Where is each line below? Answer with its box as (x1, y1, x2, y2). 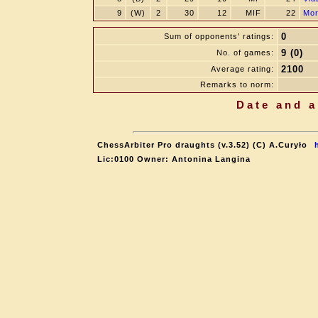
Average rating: (211, 65, 274, 73)
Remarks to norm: (200, 80, 274, 89)
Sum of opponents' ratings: (164, 32, 274, 40)
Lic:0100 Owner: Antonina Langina (97, 155, 251, 163)
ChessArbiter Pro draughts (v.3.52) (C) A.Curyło (97, 141, 307, 149)
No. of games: (216, 48, 274, 57)
